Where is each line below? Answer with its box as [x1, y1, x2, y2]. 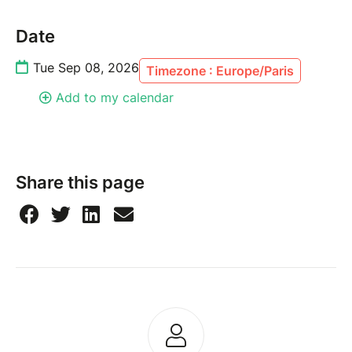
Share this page [16, 172, 145, 193]
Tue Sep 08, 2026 [33, 60, 139, 76]
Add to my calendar [56, 90, 174, 106]
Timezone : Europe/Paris [146, 63, 294, 79]
